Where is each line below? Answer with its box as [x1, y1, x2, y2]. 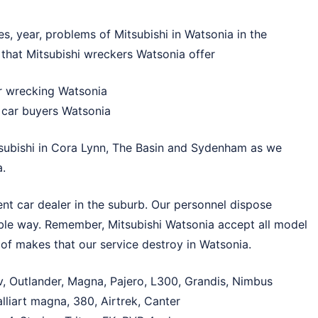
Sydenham [191, 141, 247, 155]
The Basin [112, 141, 164, 155]
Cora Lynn [51, 141, 106, 155]
